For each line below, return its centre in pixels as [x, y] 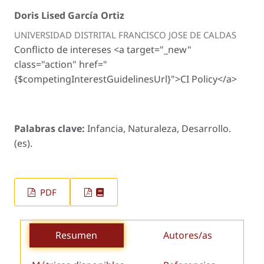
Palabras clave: [51, 128]
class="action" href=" [61, 64]
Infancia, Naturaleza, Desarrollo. [159, 128]
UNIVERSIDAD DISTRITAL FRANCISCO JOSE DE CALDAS [125, 34]
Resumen [76, 235]
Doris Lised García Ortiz [69, 15]
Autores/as [188, 235]
